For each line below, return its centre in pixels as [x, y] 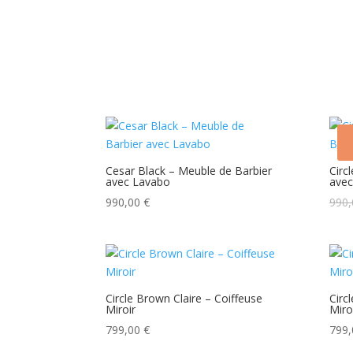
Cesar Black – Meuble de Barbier [189, 171]
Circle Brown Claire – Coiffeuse [184, 299]
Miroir [121, 310]
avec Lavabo [138, 182]
